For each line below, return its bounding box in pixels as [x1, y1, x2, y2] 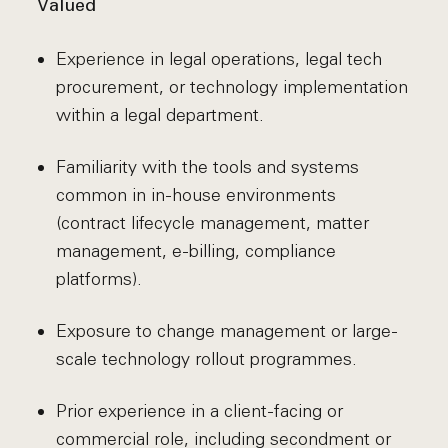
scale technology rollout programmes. [55, 348, 357, 370]
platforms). [55, 268, 142, 290]
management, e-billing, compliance [55, 240, 336, 262]
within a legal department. [55, 104, 264, 126]
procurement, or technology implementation [55, 76, 408, 98]
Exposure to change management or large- [55, 320, 398, 342]
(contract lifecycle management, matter [55, 212, 369, 234]
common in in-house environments [55, 184, 336, 206]
